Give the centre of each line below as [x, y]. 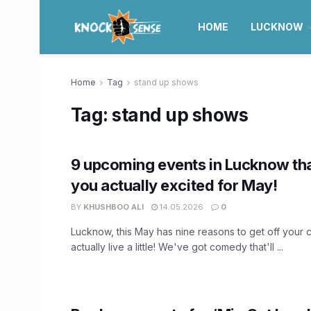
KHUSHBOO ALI [114, 207]
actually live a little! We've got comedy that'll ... [177, 247]
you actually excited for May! [174, 185]
